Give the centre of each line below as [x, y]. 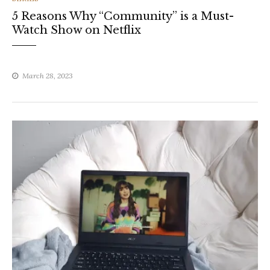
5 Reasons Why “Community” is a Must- [123, 17]
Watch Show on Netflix [77, 30]
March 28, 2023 [48, 76]
